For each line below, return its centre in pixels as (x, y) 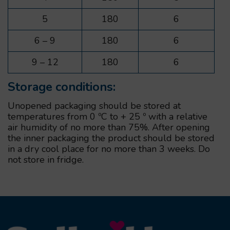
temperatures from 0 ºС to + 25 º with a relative (108, 116)
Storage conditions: (62, 87)
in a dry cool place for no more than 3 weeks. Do (109, 149)
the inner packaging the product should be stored (111, 138)
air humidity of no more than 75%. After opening (109, 127)
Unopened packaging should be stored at (94, 106)
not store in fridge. (46, 159)
